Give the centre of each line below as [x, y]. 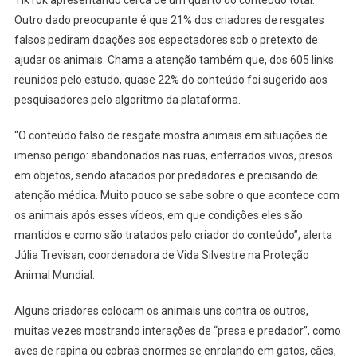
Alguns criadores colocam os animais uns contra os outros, [161, 310]
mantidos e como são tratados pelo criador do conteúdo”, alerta [173, 235]
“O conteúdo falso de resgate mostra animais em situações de [171, 135]
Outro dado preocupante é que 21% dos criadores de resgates [169, 20]
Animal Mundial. [57, 275]
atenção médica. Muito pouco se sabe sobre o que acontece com [177, 195]
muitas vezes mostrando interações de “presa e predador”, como [177, 330]
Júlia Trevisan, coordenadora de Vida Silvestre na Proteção [161, 255]
